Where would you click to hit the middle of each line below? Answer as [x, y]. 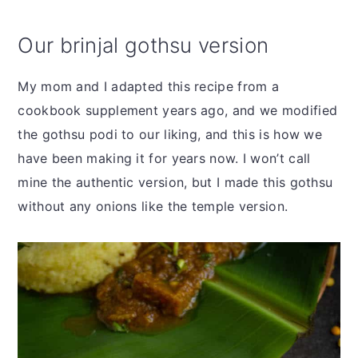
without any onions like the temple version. [153, 206]
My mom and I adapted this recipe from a [149, 86]
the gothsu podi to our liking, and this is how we [170, 134]
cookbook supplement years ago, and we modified [178, 110]
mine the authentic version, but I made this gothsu [175, 182]
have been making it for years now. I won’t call [164, 158]
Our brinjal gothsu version [143, 45]
